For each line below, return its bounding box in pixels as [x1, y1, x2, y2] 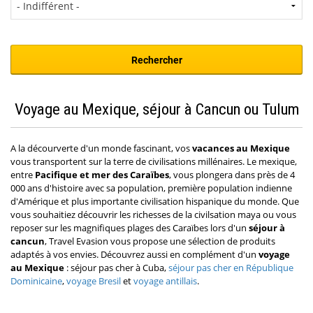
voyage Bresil [66, 275, 121, 288]
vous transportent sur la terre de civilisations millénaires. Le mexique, [10, 155, 297, 168]
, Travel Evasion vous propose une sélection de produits [45, 235, 275, 248]
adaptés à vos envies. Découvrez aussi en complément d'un [10, 248, 256, 261]
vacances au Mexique [190, 142, 290, 155]
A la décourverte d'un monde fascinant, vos [10, 142, 190, 155]
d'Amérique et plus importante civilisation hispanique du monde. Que [10, 195, 299, 208]
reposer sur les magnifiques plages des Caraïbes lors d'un [10, 221, 249, 235]
